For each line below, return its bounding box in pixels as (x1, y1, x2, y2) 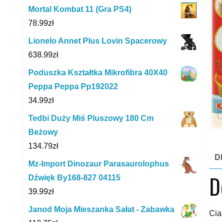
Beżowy (28, 128, 58, 137)
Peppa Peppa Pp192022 (28, 82, 118, 91)
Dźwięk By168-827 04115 (28, 173, 120, 182)
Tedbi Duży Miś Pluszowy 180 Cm (28, 114, 154, 123)
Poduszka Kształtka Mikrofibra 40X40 (28, 68, 167, 77)
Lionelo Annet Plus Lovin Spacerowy (28, 37, 167, 46)
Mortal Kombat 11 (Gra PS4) (28, 5, 131, 14)
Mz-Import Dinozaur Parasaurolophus (28, 160, 169, 168)
